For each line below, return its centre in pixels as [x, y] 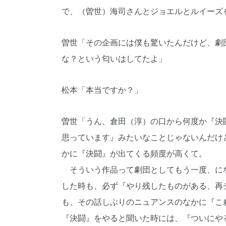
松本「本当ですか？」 [102, 90]
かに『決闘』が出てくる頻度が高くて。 [134, 154]
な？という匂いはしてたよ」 [114, 59]
